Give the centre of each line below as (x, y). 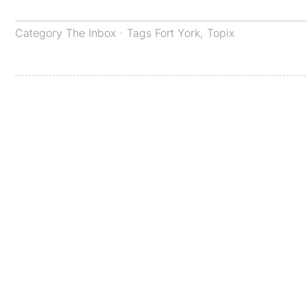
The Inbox (91, 33)
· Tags (136, 33)
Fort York (177, 33)
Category (40, 33)
